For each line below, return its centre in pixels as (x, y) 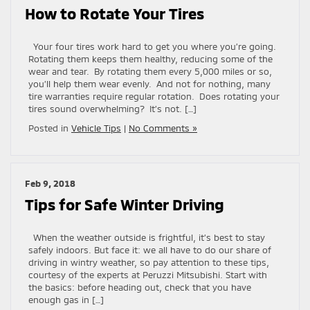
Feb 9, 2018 (50, 183)
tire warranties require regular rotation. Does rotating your (154, 96)
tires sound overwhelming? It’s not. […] (112, 108)
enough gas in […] (66, 299)
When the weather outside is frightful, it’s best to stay (147, 237)
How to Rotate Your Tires (115, 13)
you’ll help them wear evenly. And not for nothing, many (149, 83)
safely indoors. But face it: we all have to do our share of (150, 249)
